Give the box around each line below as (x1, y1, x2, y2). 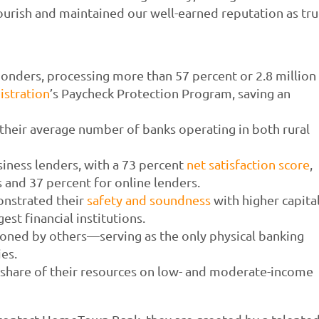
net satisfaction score (186, 156, 310, 172)
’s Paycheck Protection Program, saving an (49, 85, 291, 100)
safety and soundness (86, 192, 211, 207)
